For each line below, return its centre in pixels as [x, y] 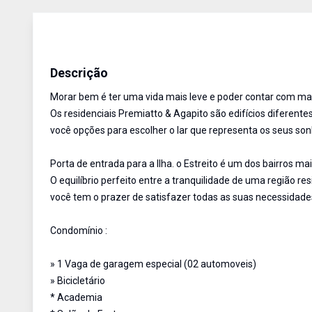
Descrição [79, 73]
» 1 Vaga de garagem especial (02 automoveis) [153, 264]
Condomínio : [79, 231]
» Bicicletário [78, 281]
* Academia [76, 297]
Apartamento [81, 49]
